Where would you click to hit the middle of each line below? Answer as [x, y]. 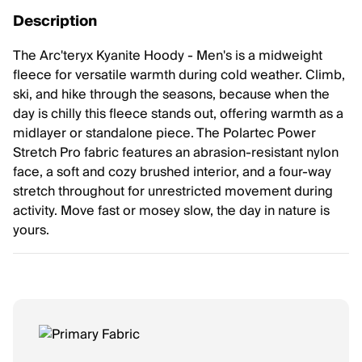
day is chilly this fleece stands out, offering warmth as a [178, 114]
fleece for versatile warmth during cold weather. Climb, [179, 75]
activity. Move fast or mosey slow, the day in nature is [171, 211]
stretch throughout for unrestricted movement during [173, 192]
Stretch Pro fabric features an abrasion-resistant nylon [176, 153]
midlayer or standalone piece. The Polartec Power [164, 133]
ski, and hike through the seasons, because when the [171, 95]
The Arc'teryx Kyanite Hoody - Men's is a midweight [168, 56]
